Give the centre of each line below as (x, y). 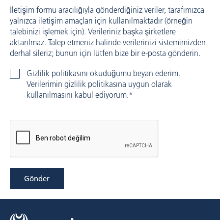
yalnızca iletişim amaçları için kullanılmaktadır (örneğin (101, 21)
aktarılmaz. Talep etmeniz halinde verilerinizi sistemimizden (108, 42)
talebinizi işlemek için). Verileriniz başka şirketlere (93, 31)
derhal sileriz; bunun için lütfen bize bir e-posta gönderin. (105, 53)
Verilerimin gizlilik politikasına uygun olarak (99, 84)
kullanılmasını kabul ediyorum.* (80, 95)
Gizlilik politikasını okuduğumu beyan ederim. (103, 73)
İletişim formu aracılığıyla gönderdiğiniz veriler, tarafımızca (107, 10)
